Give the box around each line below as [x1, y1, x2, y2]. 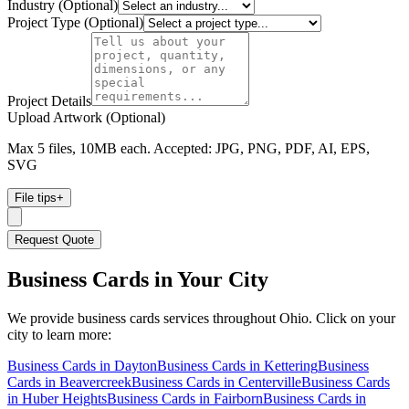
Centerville [238, 373, 301, 390]
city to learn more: [7, 326, 111, 342]
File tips [15, 190, 57, 204]
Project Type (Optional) [7, 14, 143, 30]
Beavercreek [59, 373, 131, 390]
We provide [7, 309, 78, 326]
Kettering [264, 357, 318, 373]
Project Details [7, 92, 91, 109]
